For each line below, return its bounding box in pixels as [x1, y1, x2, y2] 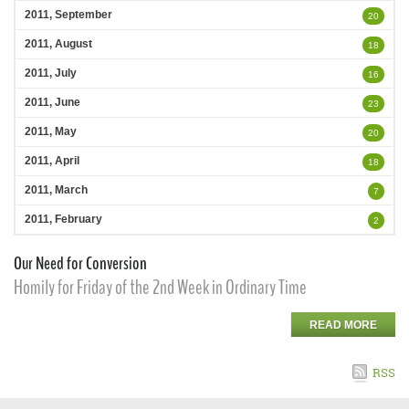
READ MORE [309, 319, 377, 331]
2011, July [25, 67, 77, 79]
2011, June [25, 96, 80, 109]
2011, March [25, 184, 88, 196]
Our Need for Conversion [14, 251, 147, 276]
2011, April [25, 154, 79, 167]
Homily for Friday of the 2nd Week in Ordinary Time [14, 274, 307, 301]
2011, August [25, 37, 92, 50]
